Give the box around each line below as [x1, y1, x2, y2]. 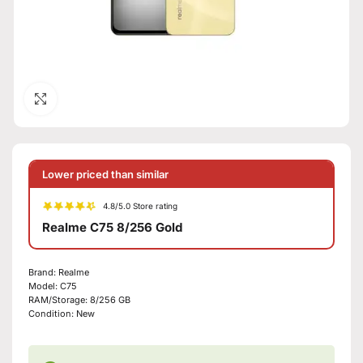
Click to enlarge [57, 92, 135, 105]
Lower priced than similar [42, 167, 169, 181]
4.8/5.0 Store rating [103, 201, 178, 211]
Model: [28, 280, 60, 292]
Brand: [28, 266, 58, 278]
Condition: [28, 307, 76, 319]
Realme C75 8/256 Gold [42, 219, 182, 235]
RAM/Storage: [28, 293, 90, 305]
